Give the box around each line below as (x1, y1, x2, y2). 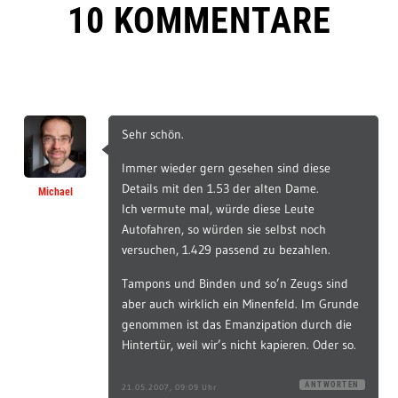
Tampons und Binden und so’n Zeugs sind (122, 275, 349, 291)
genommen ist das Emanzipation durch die (122, 316, 353, 332)
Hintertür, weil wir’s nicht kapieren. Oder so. (122, 337, 357, 353)
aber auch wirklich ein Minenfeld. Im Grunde (122, 296, 360, 312)
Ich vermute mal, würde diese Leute (122, 201, 315, 217)
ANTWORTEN (305, 380, 360, 389)
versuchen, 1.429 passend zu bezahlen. (122, 242, 331, 258)
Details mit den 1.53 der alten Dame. (122, 180, 320, 196)
